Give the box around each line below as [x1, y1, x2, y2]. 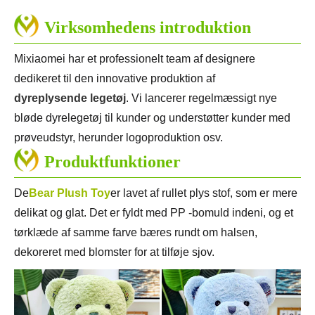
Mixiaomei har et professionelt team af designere [14, 53, 255, 65]
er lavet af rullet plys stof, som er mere [110, 187, 297, 200]
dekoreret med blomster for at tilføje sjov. [14, 246, 214, 259]
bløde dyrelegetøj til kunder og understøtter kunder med [14, 112, 290, 124]
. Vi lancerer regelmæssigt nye [126, 92, 277, 105]
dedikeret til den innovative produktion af [14, 72, 215, 85]
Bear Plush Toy [29, 187, 110, 200]
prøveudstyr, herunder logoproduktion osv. [14, 131, 223, 144]
